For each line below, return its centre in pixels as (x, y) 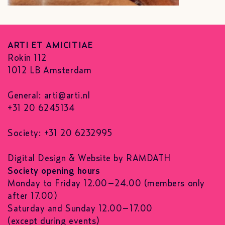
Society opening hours (54, 171)
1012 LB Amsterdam (52, 71)
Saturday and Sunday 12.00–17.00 (80, 209)
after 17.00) (33, 196)
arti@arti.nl (67, 96)
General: (26, 96)
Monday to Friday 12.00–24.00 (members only (106, 184)
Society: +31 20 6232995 (60, 133)
